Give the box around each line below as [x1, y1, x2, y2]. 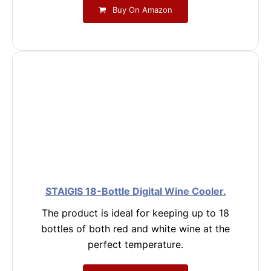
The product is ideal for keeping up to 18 [42, 207, 229, 219]
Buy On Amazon [110, 4, 173, 15]
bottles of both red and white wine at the [41, 223, 230, 235]
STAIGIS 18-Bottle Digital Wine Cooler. [45, 185, 226, 197]
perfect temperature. [88, 238, 183, 250]
